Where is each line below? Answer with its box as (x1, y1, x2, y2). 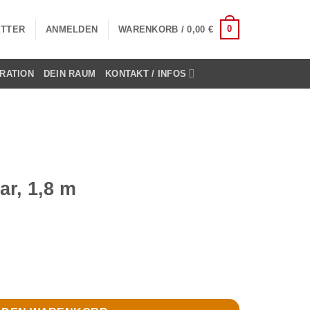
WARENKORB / (118, 24, 188, 35)
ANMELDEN (46, 24, 98, 35)
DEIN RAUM (43, 68, 96, 79)
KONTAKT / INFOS (105, 68, 187, 79)
